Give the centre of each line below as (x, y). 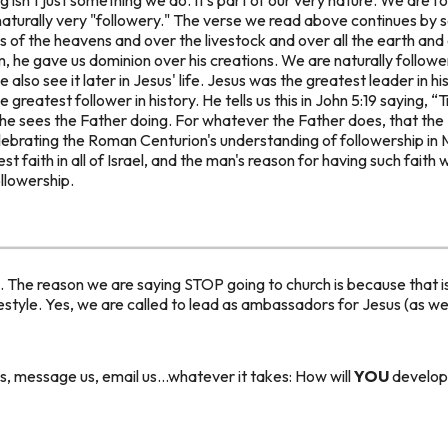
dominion (120, 59)
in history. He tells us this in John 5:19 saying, (281, 99)
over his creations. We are (242, 59)
